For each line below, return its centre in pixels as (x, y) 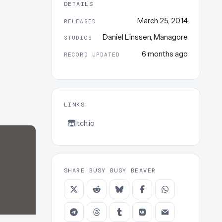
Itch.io (85, 123)
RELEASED (80, 21)
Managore (171, 37)
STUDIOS (78, 38)
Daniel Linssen (127, 37)
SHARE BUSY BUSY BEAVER (110, 170)
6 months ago (165, 54)
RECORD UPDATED (92, 54)
